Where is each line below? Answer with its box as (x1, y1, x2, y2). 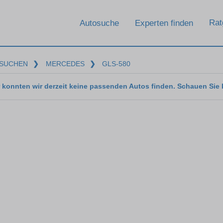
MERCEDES (45, 60, 85, 68)
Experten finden (135, 18, 193, 28)
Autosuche (80, 18, 119, 28)
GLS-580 (102, 60, 131, 68)
